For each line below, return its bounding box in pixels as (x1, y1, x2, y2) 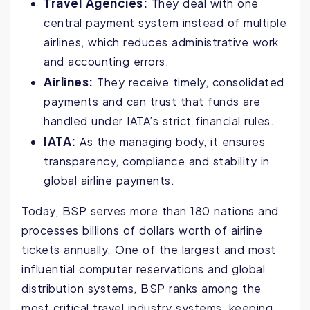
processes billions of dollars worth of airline (21, 223, 262, 238)
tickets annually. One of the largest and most (21, 242, 276, 257)
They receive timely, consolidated (93, 75, 284, 90)
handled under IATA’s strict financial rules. (44, 113, 274, 129)
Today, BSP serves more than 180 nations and (21, 203, 279, 219)
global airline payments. (44, 173, 174, 188)
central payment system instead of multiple (44, 15, 286, 30)
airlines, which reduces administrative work (44, 35, 279, 50)
